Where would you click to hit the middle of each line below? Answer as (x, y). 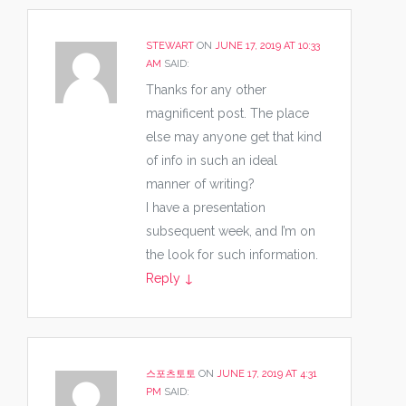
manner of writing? (200, 184)
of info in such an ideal (212, 160)
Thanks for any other (206, 90)
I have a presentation (206, 208)
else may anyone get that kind (234, 137)
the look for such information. (232, 255)
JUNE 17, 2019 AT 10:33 (267, 45)
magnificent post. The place (227, 113)
